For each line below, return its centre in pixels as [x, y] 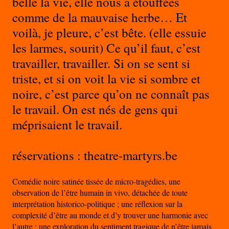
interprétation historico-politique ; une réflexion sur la [97, 204]
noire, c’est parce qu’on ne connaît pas [111, 94]
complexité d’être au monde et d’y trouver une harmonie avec [110, 215]
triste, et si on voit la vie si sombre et [106, 79]
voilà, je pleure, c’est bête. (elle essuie [109, 33]
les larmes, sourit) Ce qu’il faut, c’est [106, 48]
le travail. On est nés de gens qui [95, 109]
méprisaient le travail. [67, 125]
